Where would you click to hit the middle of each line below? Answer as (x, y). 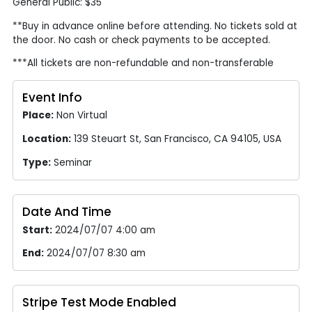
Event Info (53, 97)
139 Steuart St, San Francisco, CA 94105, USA (177, 139)
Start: (38, 230)
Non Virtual (81, 116)
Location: (47, 139)
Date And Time (67, 211)
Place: (38, 116)
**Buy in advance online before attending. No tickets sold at (155, 26)
